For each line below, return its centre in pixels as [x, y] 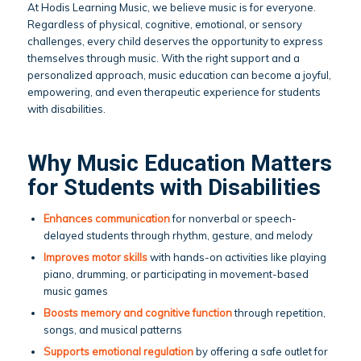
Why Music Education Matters [179, 163]
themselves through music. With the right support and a [163, 58]
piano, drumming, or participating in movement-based [176, 274]
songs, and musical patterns [112, 329]
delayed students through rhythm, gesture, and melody [178, 235]
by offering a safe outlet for [260, 351]
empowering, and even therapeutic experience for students [174, 91]
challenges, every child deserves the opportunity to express [175, 41]
